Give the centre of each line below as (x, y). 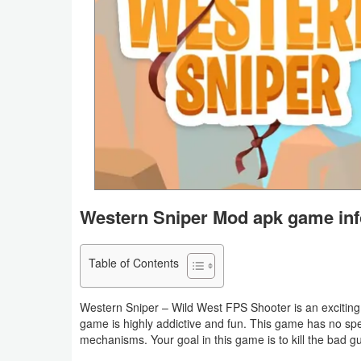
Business (50, 21)
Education (52, 95)
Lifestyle (48, 292)
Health (43, 206)
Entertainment (62, 132)
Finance (47, 169)
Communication (67, 58)
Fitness (45, 255)
